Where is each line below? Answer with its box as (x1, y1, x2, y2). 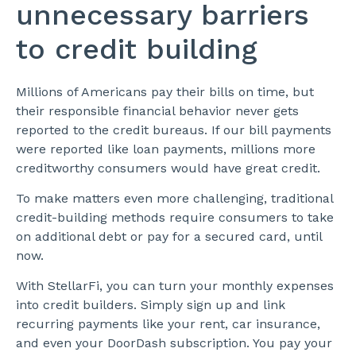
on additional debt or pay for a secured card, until (16, 229, 322, 245)
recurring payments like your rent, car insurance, (16, 316, 320, 332)
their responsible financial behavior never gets (16, 103, 299, 118)
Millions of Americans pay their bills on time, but (16, 83, 314, 99)
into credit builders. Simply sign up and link (16, 297, 285, 313)
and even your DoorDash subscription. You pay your (16, 335, 332, 351)
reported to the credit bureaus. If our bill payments (16, 122, 331, 137)
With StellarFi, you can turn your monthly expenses (16, 278, 334, 294)
